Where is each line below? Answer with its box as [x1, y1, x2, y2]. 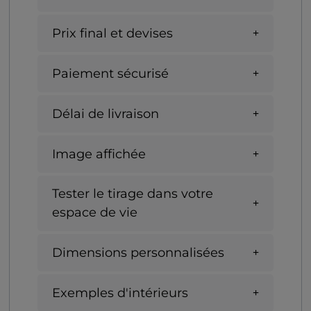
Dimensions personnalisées [52, 244, 224, 260]
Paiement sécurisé [52, 65, 169, 81]
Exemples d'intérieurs [52, 285, 188, 301]
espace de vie [52, 205, 137, 221]
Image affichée [52, 146, 146, 162]
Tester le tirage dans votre [52, 186, 213, 202]
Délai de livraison [52, 106, 159, 121]
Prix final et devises [52, 25, 173, 41]
